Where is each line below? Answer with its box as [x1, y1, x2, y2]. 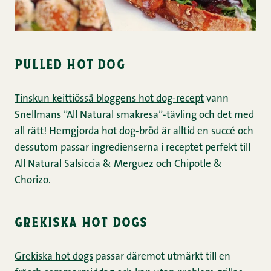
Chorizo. [15, 175, 51, 186]
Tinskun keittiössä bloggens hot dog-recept [15, 94, 204, 105]
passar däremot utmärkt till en [93, 252, 230, 263]
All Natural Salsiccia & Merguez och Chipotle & [15, 159, 222, 170]
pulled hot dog [15, 54, 125, 73]
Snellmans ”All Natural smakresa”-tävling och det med [15, 110, 254, 121]
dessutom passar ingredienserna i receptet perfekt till [15, 143, 250, 154]
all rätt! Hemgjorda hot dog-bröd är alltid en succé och [15, 126, 253, 137]
